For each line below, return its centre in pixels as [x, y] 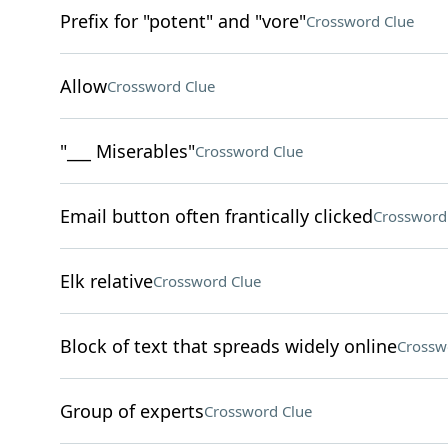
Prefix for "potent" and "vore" [182, 21]
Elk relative [106, 281]
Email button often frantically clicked [216, 216]
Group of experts [131, 411]
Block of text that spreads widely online [228, 346]
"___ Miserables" [127, 151]
